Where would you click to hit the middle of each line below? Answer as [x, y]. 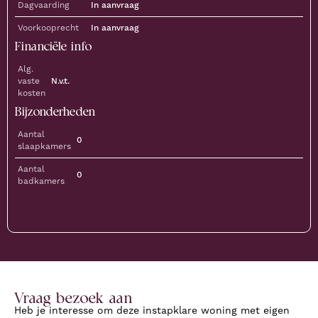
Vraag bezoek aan [73, 297]
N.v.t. [60, 81]
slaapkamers [44, 147]
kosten [32, 93]
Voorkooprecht [48, 28]
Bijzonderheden [55, 111]
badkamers [41, 181]
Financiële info [53, 46]
